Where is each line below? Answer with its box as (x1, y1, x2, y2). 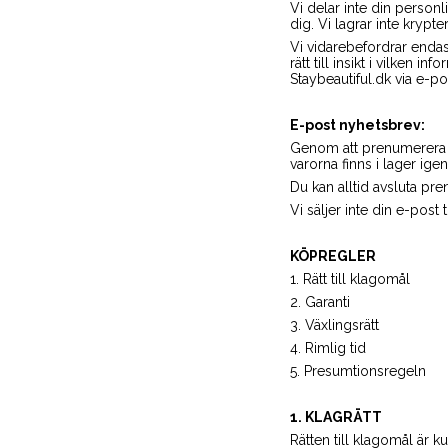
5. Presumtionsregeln (289, 363, 426, 379)
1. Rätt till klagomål (289, 271, 410, 287)
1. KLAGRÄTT (289, 409, 382, 425)
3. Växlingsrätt (289, 317, 379, 333)
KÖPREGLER (289, 248, 376, 264)
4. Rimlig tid (289, 340, 366, 356)
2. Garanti (289, 294, 350, 310)
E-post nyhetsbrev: (289, 117, 425, 133)
